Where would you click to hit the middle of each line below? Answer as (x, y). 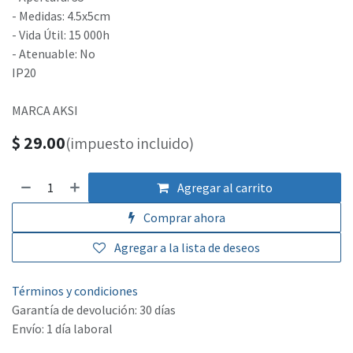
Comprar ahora (183, 218)
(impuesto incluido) (130, 144)
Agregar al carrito (224, 188)
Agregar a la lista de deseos (187, 248)
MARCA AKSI (45, 111)
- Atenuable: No (54, 54)
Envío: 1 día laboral (62, 329)
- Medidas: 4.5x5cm (61, 16)
